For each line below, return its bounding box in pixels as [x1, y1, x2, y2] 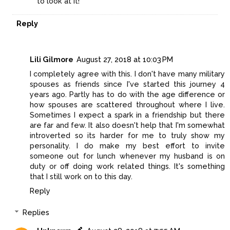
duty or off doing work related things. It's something [30, 162, 225, 171]
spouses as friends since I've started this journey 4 [30, 80, 225, 89]
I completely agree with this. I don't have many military [30, 69, 225, 79]
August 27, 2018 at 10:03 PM [76, 55, 173, 64]
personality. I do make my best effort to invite [30, 141, 225, 150]
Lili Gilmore [30, 55, 73, 64]
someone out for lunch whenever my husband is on [30, 151, 225, 161]
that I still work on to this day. [30, 172, 132, 181]
